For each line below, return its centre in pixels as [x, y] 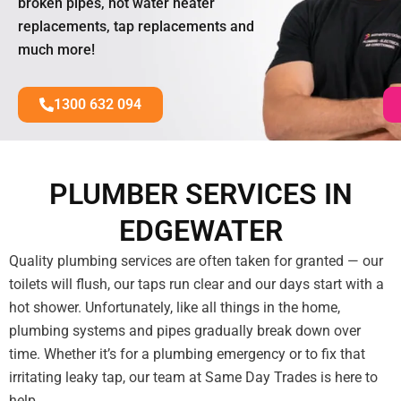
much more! [56, 50]
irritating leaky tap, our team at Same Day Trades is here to [193, 378]
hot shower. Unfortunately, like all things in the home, [175, 308]
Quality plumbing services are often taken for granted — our [196, 261]
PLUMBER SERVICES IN [200, 195]
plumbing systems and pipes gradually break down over [185, 331]
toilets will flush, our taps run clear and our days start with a [196, 285]
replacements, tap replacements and [136, 27]
